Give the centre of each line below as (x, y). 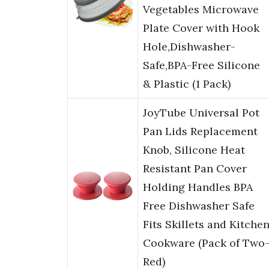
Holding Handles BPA (198, 187)
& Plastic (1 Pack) (187, 84)
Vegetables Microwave (201, 10)
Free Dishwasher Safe (199, 206)
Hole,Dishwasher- (189, 47)
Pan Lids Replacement (200, 131)
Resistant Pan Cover (195, 169)
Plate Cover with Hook (201, 28)
